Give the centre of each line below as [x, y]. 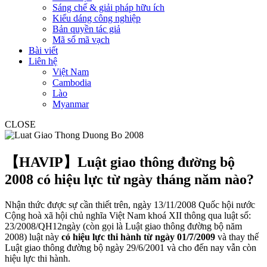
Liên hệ [43, 61]
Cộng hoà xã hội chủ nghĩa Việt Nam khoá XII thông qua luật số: [128, 215]
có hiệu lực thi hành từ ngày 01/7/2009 [138, 237]
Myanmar [71, 104]
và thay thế [237, 237]
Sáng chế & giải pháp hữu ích [108, 7]
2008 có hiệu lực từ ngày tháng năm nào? [129, 179]
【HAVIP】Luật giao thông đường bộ [120, 162]
